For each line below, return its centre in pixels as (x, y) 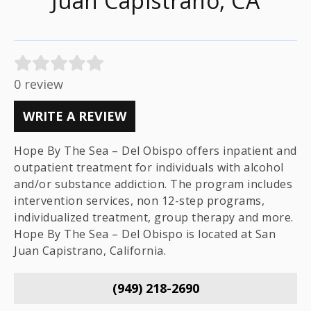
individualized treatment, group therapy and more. (154, 217)
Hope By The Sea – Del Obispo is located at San (145, 234)
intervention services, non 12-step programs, (139, 201)
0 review (39, 84)
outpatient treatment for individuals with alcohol (149, 167)
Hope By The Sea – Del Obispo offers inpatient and (155, 151)
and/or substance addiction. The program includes (153, 184)
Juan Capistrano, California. (90, 251)
